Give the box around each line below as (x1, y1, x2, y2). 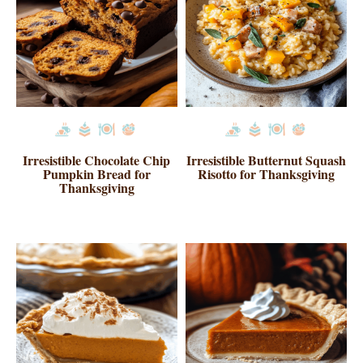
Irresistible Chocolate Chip (23, 151, 171, 170)
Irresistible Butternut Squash (186, 151, 347, 170)
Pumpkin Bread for (42, 164, 151, 184)
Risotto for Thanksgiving (198, 164, 335, 184)
